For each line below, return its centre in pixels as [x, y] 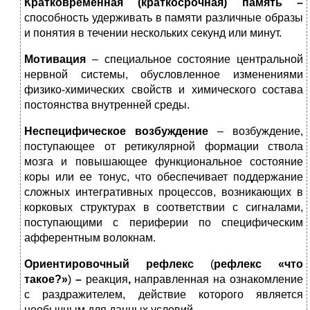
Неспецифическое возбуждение [116, 131]
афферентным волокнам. [90, 238]
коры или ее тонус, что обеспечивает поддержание [164, 177]
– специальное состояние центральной [197, 60]
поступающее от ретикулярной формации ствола [164, 147]
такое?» [46, 280]
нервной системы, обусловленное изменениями [164, 75]
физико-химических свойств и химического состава [164, 90]
